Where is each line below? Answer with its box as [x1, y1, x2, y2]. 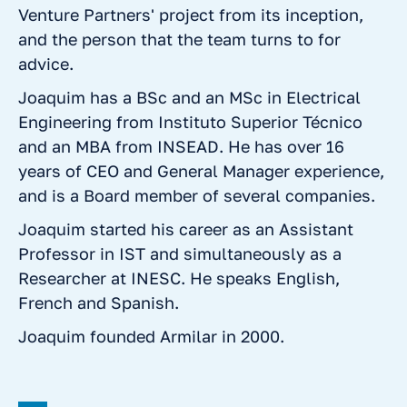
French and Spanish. [18, 293, 179, 313]
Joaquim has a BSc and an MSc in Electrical [18, 87, 361, 107]
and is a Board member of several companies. [18, 185, 375, 205]
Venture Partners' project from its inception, [18, 5, 363, 25]
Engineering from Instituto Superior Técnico [18, 112, 362, 132]
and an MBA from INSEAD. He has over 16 [18, 136, 344, 156]
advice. [18, 54, 74, 74]
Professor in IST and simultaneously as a [18, 243, 342, 263]
